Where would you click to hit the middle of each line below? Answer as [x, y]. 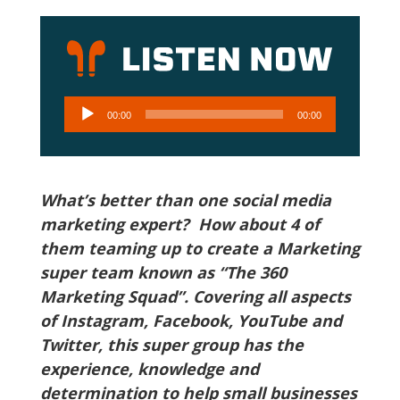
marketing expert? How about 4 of [179, 224]
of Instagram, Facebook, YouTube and [191, 321]
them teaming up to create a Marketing [200, 248]
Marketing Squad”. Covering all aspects [195, 296]
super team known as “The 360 [163, 272]
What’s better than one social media [185, 200]
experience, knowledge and [149, 369]
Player [85, 131]
